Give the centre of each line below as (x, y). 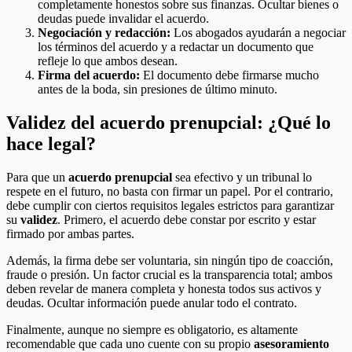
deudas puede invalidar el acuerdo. (123, 19)
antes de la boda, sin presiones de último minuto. (158, 90)
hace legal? (51, 144)
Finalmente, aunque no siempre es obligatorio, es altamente (152, 330)
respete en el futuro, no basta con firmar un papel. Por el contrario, (170, 192)
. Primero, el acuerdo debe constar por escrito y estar (187, 220)
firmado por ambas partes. (70, 234)
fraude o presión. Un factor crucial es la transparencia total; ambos (169, 275)
